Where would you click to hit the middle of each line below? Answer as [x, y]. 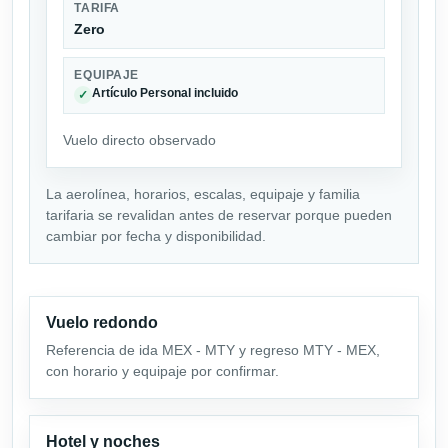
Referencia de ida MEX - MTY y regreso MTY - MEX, [213, 349]
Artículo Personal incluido [165, 92]
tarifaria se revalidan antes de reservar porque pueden [219, 214]
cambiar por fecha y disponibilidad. [156, 235]
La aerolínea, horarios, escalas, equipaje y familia [203, 193]
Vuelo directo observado [139, 139]
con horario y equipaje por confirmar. [162, 370]
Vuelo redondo [102, 322]
